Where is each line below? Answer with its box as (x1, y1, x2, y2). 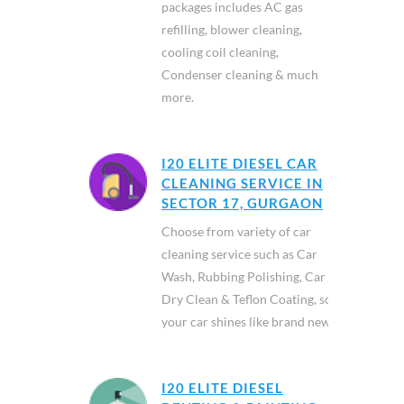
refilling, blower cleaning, (161, 21, 302, 37)
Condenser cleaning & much (161, 66, 318, 82)
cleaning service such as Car (161, 245, 317, 262)
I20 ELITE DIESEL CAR (161, 154, 317, 171)
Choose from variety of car (161, 223, 311, 239)
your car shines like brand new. (161, 313, 334, 329)
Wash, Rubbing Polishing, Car (161, 268, 326, 284)
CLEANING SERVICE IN (161, 174, 323, 191)
